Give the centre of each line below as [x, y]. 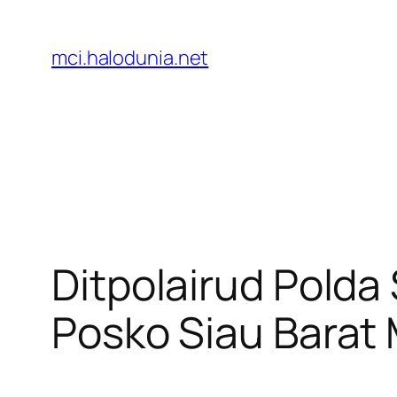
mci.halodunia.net [130, 58]
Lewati [35, 19]
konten [38, 73]
